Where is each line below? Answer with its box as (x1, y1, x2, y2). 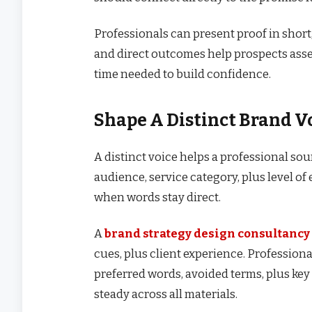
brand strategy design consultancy (104, 226, 310, 240)
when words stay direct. (94, 189, 221, 204)
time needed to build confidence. (94, 67, 271, 81)
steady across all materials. (94, 286, 237, 301)
